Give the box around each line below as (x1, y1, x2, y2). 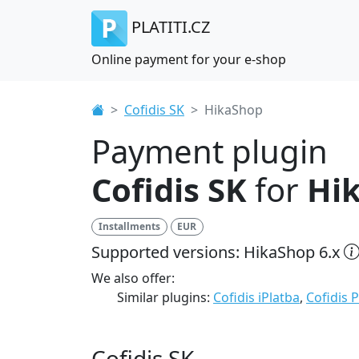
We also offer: (91, 268, 175, 287)
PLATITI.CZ (131, 15, 210, 38)
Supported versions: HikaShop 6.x (91, 240, 341, 263)
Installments (98, 220, 160, 233)
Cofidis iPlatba (213, 288, 300, 306)
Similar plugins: (117, 288, 213, 306)
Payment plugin (91, 129, 328, 173)
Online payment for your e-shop (91, 50, 286, 68)
